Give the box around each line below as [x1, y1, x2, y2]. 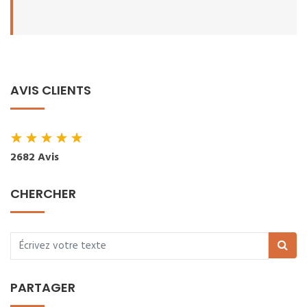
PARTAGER [10, 279, 75, 296]
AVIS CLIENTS [10, 82, 91, 99]
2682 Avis [10, 149, 59, 167]
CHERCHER [10, 185, 76, 202]
